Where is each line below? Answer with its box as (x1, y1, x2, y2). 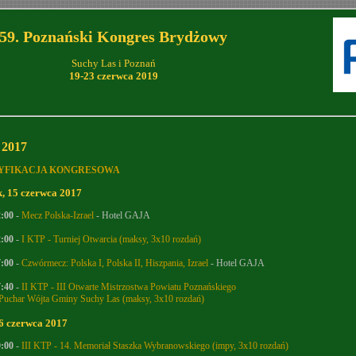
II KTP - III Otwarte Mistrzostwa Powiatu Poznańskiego (21, 281, 236, 293)
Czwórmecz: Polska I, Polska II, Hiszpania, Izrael (21, 257, 208, 269)
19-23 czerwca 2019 (68, 69, 158, 82)
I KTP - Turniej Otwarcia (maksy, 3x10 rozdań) (21, 234, 201, 246)
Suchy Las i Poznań (71, 56, 156, 69)
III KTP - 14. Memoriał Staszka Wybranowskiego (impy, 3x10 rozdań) (21, 340, 288, 352)
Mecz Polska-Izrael (21, 210, 94, 222)
